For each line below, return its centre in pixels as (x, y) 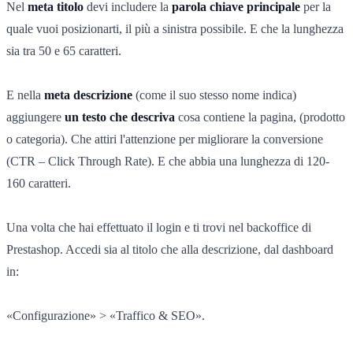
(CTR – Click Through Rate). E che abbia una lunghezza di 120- (168, 161)
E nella (25, 95)
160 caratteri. (39, 183)
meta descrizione (88, 95)
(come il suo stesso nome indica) (214, 95)
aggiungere (35, 117)
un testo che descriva (120, 117)
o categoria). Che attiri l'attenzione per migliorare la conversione (165, 139)
